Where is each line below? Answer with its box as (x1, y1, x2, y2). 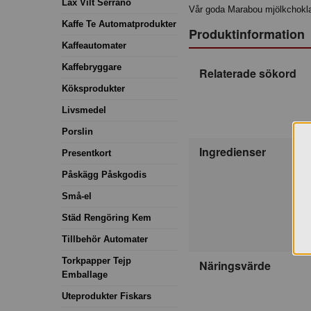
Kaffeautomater (62, 40, 126, 51)
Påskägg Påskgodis (62, 169, 146, 180)
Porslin (62, 126, 93, 137)
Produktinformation (189, 25, 305, 44)
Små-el (62, 190, 92, 201)
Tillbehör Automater (62, 233, 148, 244)
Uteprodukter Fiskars (62, 290, 151, 301)
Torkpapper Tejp (62, 255, 131, 266)
